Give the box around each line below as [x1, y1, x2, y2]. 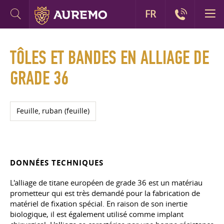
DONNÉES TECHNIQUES [10, 157, 103, 168]
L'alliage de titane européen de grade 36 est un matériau [10, 177, 202, 187]
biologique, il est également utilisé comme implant [10, 209, 183, 219]
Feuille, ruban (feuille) [16, 106, 89, 115]
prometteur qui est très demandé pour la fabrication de [10, 188, 200, 198]
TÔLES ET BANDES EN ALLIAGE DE [10, 46, 209, 69]
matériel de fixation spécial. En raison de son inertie [10, 198, 187, 208]
